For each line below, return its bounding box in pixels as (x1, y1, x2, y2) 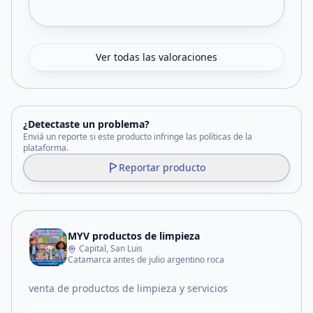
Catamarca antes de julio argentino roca (68, 254, 224, 265)
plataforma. (23, 142, 68, 154)
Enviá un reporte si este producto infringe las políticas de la (23, 131, 252, 143)
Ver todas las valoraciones (96, 50, 217, 64)
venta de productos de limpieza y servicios (29, 282, 228, 295)
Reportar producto (119, 161, 205, 174)
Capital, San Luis (79, 242, 143, 254)
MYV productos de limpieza (68, 229, 200, 242)
